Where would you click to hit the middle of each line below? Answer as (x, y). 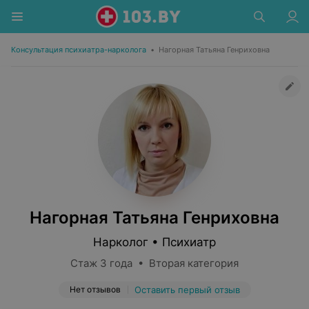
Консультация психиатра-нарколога (79, 50)
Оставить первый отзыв (187, 290)
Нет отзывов (95, 289)
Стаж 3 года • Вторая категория (154, 263)
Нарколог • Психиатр (154, 242)
